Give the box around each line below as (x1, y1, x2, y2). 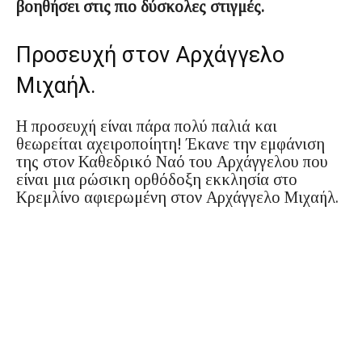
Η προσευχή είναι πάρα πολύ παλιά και (16, 116, 277, 135)
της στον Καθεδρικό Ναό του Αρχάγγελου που (16, 152, 328, 170)
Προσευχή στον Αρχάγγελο (16, 41, 284, 68)
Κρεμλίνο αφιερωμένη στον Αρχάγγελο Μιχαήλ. (16, 187, 339, 206)
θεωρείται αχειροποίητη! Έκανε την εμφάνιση (16, 134, 325, 153)
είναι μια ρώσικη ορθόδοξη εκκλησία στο (16, 170, 297, 188)
